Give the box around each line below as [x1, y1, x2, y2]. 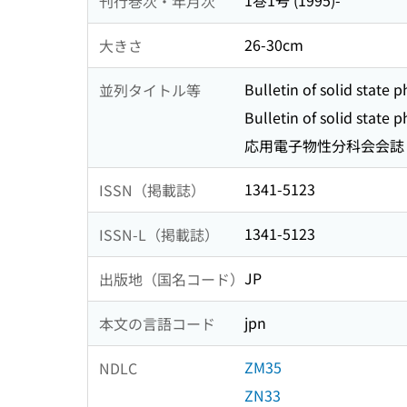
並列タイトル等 [99, 78, 201, 101]
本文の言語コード [99, 312, 215, 334]
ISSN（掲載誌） [99, 178, 205, 201]
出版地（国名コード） [99, 267, 244, 290]
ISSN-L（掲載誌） [99, 223, 219, 245]
